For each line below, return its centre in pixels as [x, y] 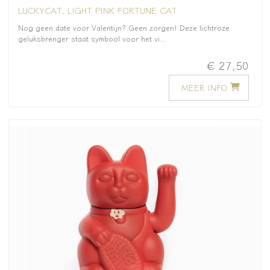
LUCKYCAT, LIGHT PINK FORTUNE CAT [98, 10]
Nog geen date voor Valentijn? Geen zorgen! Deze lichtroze [124, 27]
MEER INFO [204, 87]
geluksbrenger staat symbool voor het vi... [92, 38]
